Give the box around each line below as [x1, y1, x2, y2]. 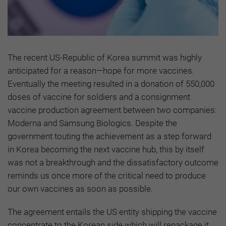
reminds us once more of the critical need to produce [8, 171, 206, 181]
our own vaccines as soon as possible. [8, 184, 153, 194]
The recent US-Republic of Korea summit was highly [8, 52, 202, 63]
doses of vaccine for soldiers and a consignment [8, 92, 190, 102]
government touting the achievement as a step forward [8, 131, 211, 142]
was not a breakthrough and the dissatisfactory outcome [8, 157, 218, 168]
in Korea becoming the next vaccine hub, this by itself [8, 144, 204, 155]
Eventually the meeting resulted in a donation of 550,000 [8, 79, 214, 89]
